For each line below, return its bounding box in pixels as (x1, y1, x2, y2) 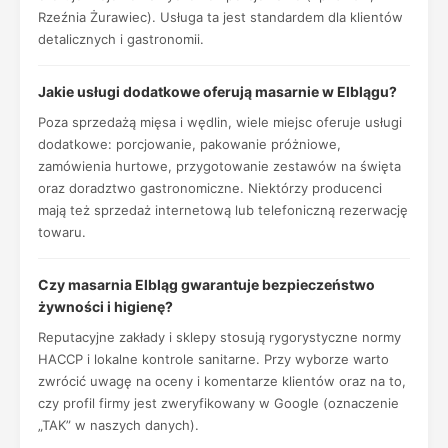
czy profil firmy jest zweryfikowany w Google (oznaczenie (38, 395, 399, 411)
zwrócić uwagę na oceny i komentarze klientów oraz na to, (38, 373, 406, 389)
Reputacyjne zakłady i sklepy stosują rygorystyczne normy (38, 329, 401, 345)
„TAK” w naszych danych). (38, 417, 199, 433)
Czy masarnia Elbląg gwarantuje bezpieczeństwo (38, 276, 375, 293)
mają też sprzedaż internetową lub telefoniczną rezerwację (38, 202, 408, 218)
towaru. (38, 224, 86, 240)
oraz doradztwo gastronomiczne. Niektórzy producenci (38, 180, 382, 196)
